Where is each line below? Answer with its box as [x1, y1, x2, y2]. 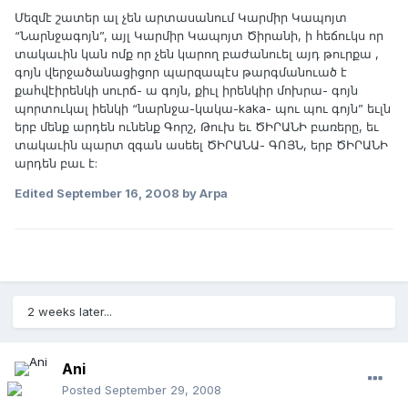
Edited [15, 185, 56, 200]
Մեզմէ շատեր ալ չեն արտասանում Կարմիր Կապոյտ [15, 9, 347, 25]
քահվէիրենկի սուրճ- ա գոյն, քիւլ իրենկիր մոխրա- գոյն [15, 82, 358, 97]
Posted [62, 382, 105, 398]
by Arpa [179, 185, 228, 200]
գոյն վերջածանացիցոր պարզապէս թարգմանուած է [15, 64, 347, 79]
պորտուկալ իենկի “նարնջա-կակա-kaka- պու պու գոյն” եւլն [15, 100, 391, 116]
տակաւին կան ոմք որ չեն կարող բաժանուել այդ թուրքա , [15, 46, 379, 61]
